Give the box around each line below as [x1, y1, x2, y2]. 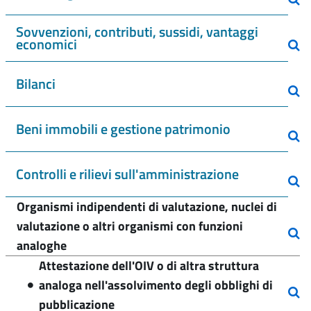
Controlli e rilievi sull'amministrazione [16, 163, 239, 185]
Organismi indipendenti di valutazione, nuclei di [17, 197, 277, 216]
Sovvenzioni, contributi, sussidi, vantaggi [16, 21, 258, 42]
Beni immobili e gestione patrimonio [16, 118, 230, 140]
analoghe [17, 236, 67, 255]
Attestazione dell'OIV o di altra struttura [39, 256, 259, 275]
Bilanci [16, 73, 56, 94]
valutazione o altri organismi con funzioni [17, 217, 243, 235]
